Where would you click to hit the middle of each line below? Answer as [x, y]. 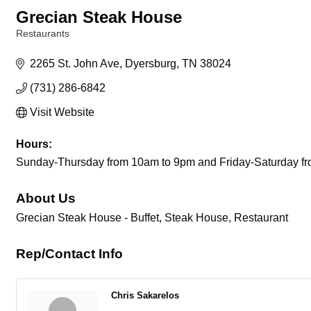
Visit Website [62, 112]
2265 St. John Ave [75, 64]
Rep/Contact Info [69, 254]
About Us [46, 198]
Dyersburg [151, 64]
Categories [38, 43]
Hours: [34, 144]
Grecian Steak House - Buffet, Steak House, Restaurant [152, 218]
